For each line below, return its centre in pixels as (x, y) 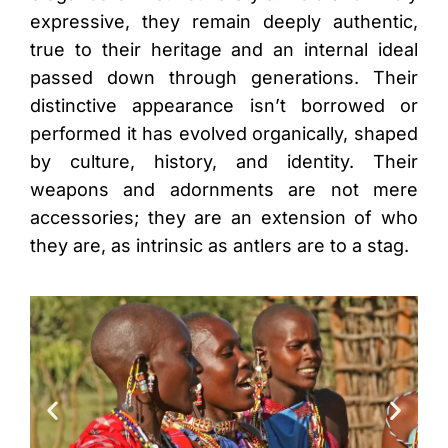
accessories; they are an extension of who (224, 217)
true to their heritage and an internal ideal (224, 49)
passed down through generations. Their (224, 77)
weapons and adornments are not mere (224, 189)
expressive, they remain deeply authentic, (224, 21)
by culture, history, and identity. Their (224, 161)
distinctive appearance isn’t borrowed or (224, 105)
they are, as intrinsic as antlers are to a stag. (219, 245)
